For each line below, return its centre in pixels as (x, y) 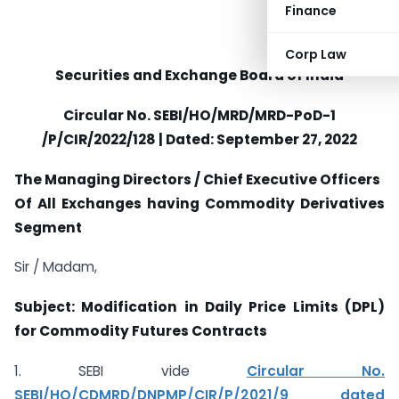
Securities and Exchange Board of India (199, 75)
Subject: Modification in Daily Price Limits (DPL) (199, 307)
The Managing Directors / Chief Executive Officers (197, 179)
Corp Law (316, 54)
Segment (48, 227)
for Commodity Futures (103, 331)
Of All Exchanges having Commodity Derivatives (199, 203)
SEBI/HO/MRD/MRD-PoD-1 (244, 115)
